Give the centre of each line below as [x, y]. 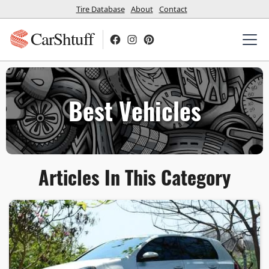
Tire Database [100, 9]
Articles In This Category [134, 177]
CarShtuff [62, 38]
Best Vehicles [134, 110]
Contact [173, 9]
